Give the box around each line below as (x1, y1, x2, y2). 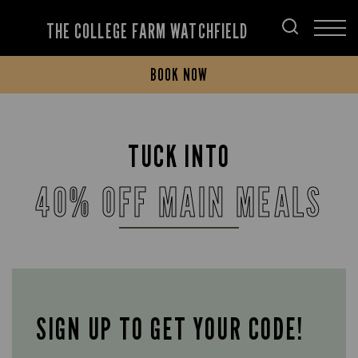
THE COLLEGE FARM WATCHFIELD (46, 19, 249, 43)
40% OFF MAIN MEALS (35, 178, 323, 226)
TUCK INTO (127, 137, 231, 174)
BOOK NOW (150, 65, 208, 85)
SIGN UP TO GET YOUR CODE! (36, 310, 304, 347)
